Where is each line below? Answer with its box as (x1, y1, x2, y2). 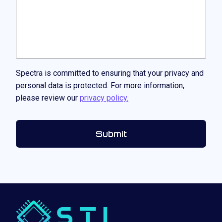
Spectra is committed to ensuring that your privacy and (16, 68, 204, 78)
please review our (16, 93, 80, 103)
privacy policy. (80, 93, 128, 103)
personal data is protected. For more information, (16, 81, 184, 90)
